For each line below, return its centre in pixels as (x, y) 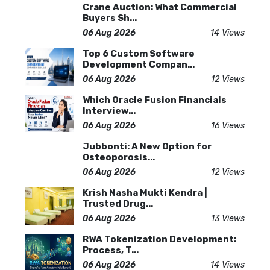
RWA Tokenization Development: (159, 239)
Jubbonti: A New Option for (147, 146)
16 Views (228, 125)
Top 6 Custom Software (139, 53)
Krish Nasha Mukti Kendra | (145, 193)
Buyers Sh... (110, 18)
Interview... (109, 111)
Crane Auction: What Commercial (160, 7)
